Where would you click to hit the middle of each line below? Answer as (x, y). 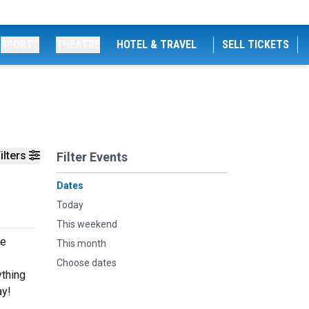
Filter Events (92, 157)
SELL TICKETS (256, 44)
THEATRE (78, 44)
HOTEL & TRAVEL (157, 44)
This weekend (87, 224)
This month (81, 243)
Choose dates (87, 263)
